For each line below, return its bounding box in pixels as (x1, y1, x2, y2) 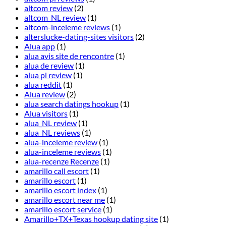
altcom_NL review (24, 13, 86, 23)
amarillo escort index (24, 185, 96, 195)
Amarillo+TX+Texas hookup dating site (24, 214, 158, 224)
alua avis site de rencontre (24, 51, 114, 61)
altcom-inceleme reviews (24, 22, 110, 32)
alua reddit (24, 80, 62, 90)
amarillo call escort (24, 166, 89, 176)
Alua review (24, 89, 65, 99)
